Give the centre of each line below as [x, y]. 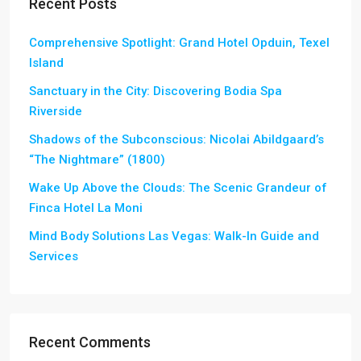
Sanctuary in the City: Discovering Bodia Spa [156, 91]
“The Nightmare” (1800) [97, 160]
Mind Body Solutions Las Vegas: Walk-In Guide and [174, 236]
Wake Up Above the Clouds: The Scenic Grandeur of [178, 188]
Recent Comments [90, 342]
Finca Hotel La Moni [86, 208]
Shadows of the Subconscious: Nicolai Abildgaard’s [176, 139]
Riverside [56, 111]
